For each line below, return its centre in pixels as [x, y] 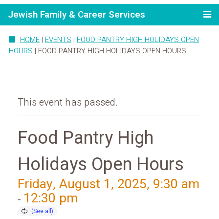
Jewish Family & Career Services [77, 15]
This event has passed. [68, 102]
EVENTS [58, 40]
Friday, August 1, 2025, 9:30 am [109, 184]
